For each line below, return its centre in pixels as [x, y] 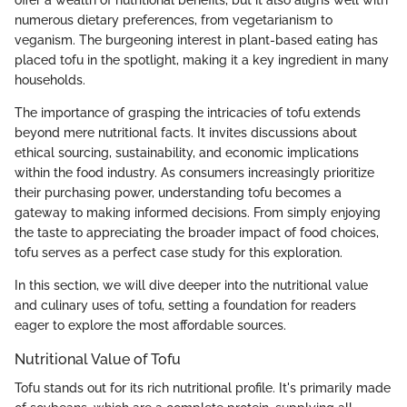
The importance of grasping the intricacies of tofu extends [188, 113]
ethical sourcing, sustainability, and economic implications [187, 153]
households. [50, 80]
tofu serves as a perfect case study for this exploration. [179, 253]
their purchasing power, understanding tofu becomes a [178, 193]
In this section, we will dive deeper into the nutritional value [191, 286]
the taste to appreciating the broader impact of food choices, [197, 233]
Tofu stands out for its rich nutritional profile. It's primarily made [203, 388]
